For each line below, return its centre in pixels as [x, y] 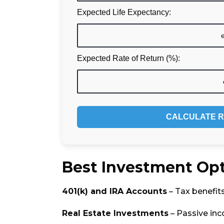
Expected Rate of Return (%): [128, 58]
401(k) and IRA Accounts [114, 191]
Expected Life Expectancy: [124, 12]
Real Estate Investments [115, 213]
